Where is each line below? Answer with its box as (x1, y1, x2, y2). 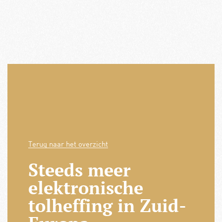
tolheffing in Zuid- (28, 193, 186, 217)
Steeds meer (28, 158, 131, 181)
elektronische (28, 175, 143, 199)
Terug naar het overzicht (28, 139, 108, 148)
